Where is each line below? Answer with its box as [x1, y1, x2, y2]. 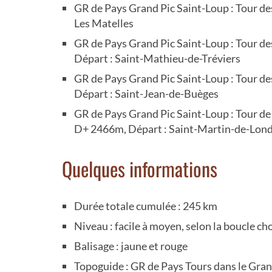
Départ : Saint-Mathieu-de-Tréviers [74, 51, 240, 65]
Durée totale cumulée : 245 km [74, 199, 217, 212]
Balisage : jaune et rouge [74, 239, 188, 253]
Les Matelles [74, 16, 134, 30]
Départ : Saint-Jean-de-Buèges [74, 86, 219, 100]
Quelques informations [62, 154, 217, 183]
